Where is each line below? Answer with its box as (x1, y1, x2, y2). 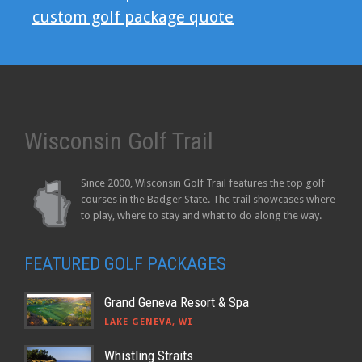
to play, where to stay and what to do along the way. (81, 209, 322, 222)
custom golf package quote (32, 7, 234, 27)
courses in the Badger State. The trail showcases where (81, 193, 335, 206)
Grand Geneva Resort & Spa (104, 294, 249, 311)
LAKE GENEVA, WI (104, 317, 193, 328)
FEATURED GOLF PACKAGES (24, 254, 226, 275)
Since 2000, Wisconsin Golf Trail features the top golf (81, 177, 325, 190)
